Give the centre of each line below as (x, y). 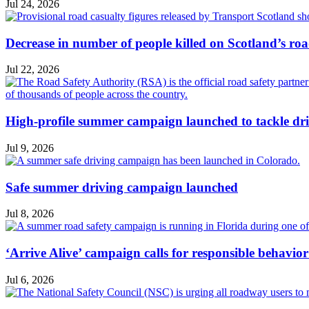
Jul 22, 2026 (32, 70)
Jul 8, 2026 (30, 214)
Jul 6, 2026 (30, 279)
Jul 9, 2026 (30, 148)
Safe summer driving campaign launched (122, 187)
